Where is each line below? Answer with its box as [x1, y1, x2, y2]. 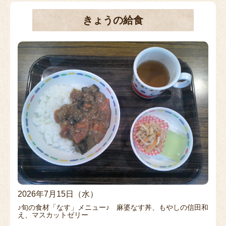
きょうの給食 [83, 15, 143, 26]
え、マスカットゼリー [18, 210, 88, 219]
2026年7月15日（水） [18, 189, 98, 198]
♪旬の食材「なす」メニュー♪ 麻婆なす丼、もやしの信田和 [18, 203, 208, 211]
